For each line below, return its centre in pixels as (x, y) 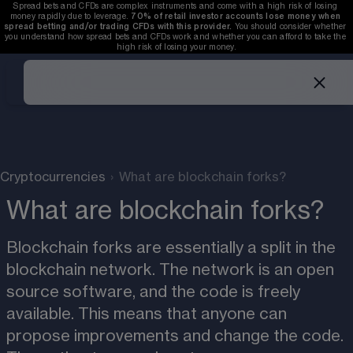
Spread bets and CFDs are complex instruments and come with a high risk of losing (176, 6)
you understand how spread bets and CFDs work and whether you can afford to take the (176, 37)
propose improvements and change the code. (177, 336)
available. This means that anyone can (149, 314)
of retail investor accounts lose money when (249, 17)
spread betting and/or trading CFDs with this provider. (118, 27)
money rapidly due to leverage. (71, 17)
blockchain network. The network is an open (172, 270)
